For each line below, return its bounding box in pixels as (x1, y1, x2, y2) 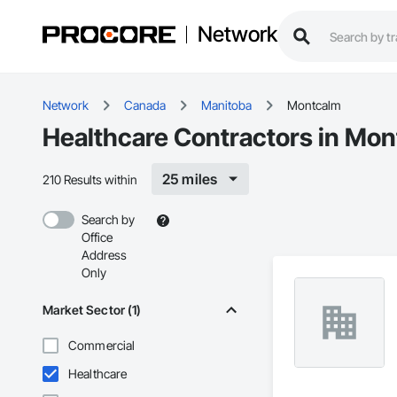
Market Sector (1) (43, 302, 142, 318)
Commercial (68, 338, 136, 354)
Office (82, 230, 113, 245)
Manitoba (201, 97, 252, 113)
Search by (82, 212, 135, 228)
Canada (124, 97, 166, 113)
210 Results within (43, 171, 137, 187)
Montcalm (287, 97, 341, 113)
